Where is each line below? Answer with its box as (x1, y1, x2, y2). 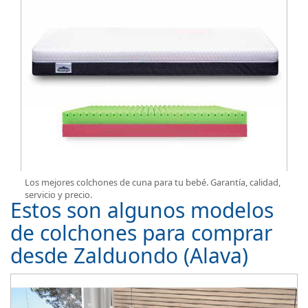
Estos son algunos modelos (10, 195, 274, 224)
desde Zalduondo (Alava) (10, 241, 248, 269)
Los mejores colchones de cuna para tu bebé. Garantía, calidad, (25, 176, 280, 189)
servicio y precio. (25, 188, 92, 201)
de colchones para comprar (10, 218, 272, 247)
